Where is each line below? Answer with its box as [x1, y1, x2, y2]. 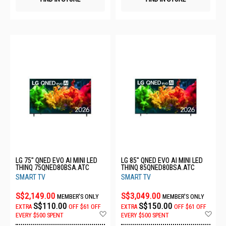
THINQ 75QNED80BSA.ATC [16, 163, 89, 172]
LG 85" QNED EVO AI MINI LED [121, 156, 203, 164]
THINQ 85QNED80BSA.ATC [121, 163, 195, 172]
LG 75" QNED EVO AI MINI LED [16, 156, 97, 164]
